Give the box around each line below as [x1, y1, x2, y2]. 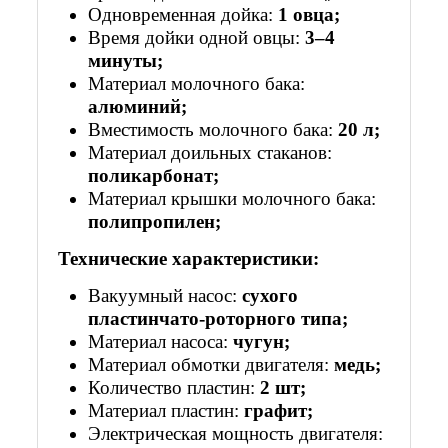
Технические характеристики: [58, 247, 320, 269]
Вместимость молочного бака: [88, 118, 339, 140]
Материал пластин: [88, 399, 245, 421]
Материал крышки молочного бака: [88, 187, 377, 209]
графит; [244, 399, 314, 421]
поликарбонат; [88, 164, 220, 186]
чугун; [233, 330, 291, 352]
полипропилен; [88, 210, 222, 232]
